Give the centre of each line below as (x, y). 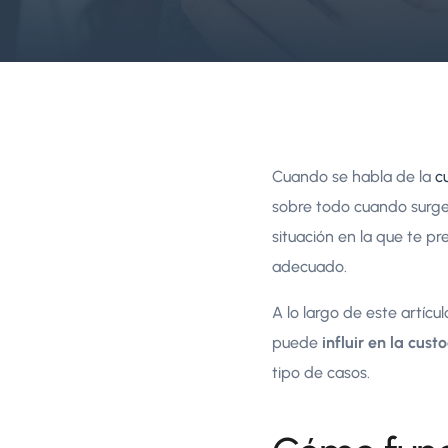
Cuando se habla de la (353, 177)
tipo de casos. (321, 373)
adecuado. (309, 267)
